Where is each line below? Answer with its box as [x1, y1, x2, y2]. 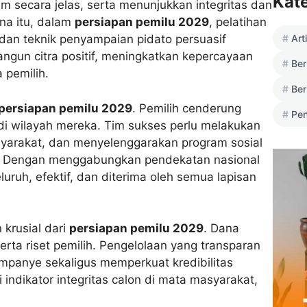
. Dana [204, 221, 239, 236]
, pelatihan [209, 15, 267, 29]
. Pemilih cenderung [132, 101, 241, 115]
